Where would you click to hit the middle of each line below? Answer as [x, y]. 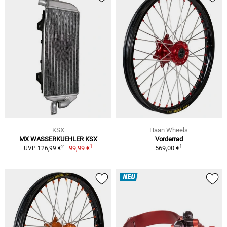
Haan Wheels [169, 130]
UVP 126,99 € [43, 149]
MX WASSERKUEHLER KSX [58, 139]
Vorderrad [169, 139]
